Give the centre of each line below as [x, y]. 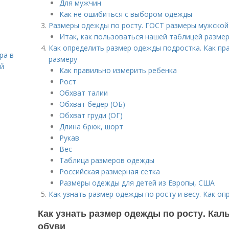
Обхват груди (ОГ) [91, 115]
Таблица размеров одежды [107, 160]
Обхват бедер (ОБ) [92, 104]
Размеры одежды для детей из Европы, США [137, 183]
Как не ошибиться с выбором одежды [126, 14]
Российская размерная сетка [110, 171]
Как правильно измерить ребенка [118, 70]
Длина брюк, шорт [91, 127]
